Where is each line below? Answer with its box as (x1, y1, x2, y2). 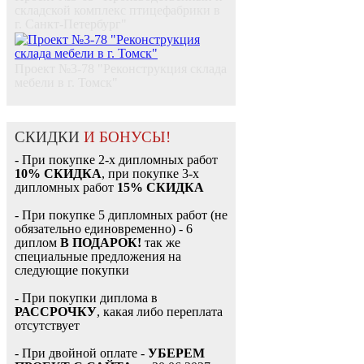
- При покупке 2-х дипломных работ (15, 153, 218, 167)
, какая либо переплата (97, 305, 223, 319)
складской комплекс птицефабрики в (15, 3, 220, 18)
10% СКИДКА (15, 167, 102, 181)
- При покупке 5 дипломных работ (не (15, 208, 227, 223)
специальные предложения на (15, 249, 181, 264)
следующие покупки (15, 263, 129, 278)
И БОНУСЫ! (84, 128, 171, 146)
